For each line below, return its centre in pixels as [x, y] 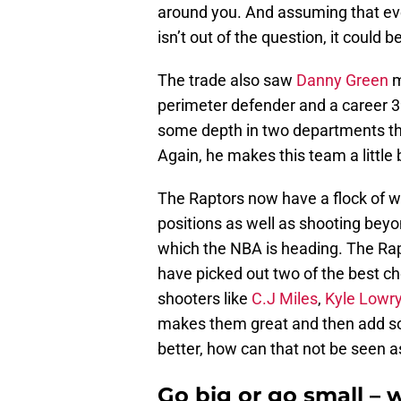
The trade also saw [227, 81]
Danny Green [342, 81]
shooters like [205, 299]
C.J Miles [285, 299]
